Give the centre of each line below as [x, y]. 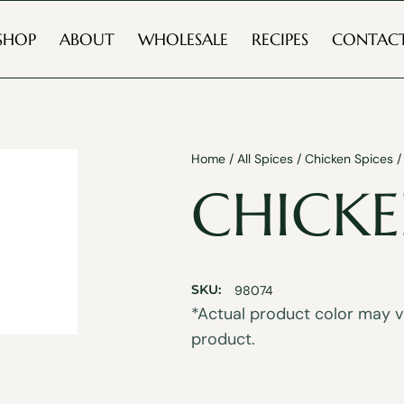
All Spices [265, 159]
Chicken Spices [349, 159]
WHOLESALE [183, 39]
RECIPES [280, 39]
